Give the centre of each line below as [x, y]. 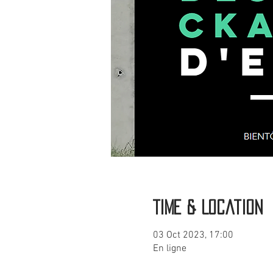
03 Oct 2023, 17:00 [193, 236]
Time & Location [207, 207]
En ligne [169, 249]
